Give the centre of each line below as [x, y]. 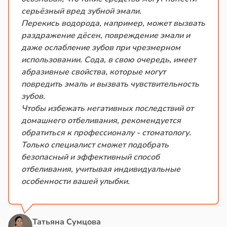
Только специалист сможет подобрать [95, 145]
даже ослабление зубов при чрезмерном [101, 48]
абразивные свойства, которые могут [93, 72]
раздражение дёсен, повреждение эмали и [106, 36]
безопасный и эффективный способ [90, 157]
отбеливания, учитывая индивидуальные [101, 169]
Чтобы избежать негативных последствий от [107, 109]
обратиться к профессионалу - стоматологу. [106, 133]
